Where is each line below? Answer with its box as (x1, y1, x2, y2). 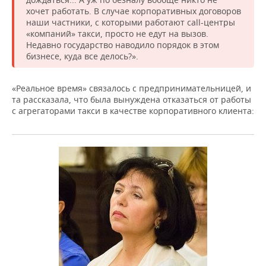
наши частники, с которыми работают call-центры (26, 17, 235, 28)
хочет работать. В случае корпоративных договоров (26, 5, 241, 17)
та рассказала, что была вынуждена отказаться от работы (12, 94, 251, 106)
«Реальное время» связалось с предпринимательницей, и (12, 83, 251, 94)
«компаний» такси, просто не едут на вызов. (26, 28, 208, 40)
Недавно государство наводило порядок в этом (26, 39, 219, 51)
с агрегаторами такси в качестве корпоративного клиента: (12, 105, 254, 117)
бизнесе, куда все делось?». (26, 50, 138, 62)
